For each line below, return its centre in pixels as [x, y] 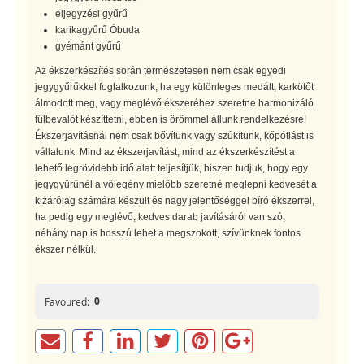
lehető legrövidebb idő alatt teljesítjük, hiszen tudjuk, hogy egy [171, 168]
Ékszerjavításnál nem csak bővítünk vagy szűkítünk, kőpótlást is [174, 135]
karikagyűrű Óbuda [97, 30]
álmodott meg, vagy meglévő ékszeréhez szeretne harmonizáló [174, 103]
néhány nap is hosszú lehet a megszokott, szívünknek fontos [168, 233]
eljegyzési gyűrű [91, 13]
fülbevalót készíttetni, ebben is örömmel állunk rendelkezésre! [171, 119]
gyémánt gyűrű [88, 46]
